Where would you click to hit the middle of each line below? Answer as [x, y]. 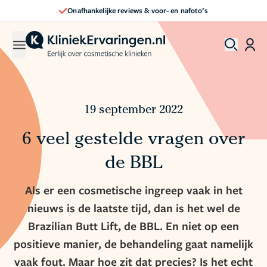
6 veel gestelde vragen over [133, 141]
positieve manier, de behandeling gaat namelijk [133, 244]
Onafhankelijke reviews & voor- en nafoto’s [138, 10]
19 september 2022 [133, 111]
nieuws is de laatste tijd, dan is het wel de [133, 208]
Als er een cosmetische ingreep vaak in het [133, 190]
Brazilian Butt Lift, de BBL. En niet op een [133, 226]
